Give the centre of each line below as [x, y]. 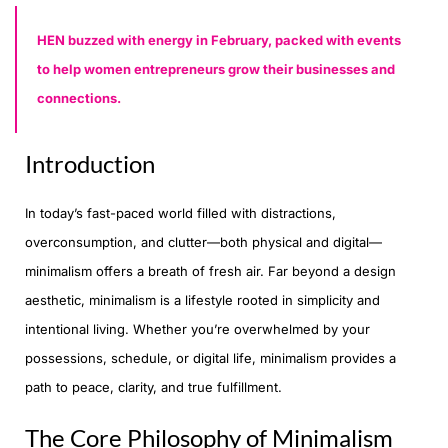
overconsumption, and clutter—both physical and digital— [203, 242]
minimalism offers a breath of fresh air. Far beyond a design [210, 271]
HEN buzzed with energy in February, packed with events [219, 40]
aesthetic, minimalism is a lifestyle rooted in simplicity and [202, 300]
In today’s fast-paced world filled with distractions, [180, 213]
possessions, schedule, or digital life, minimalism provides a [210, 358]
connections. [79, 98]
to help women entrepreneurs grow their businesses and [216, 69]
